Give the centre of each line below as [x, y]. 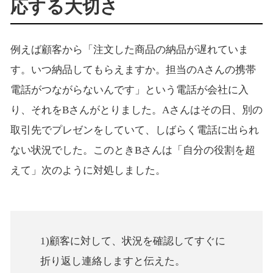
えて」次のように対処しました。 [88, 171]
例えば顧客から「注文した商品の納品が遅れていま [129, 50]
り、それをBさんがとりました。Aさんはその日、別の [136, 110]
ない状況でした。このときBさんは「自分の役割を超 [133, 151]
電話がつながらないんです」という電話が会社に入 [129, 90]
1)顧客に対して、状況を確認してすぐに [133, 241]
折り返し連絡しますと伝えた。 [113, 261]
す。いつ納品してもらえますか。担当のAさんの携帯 [133, 70]
